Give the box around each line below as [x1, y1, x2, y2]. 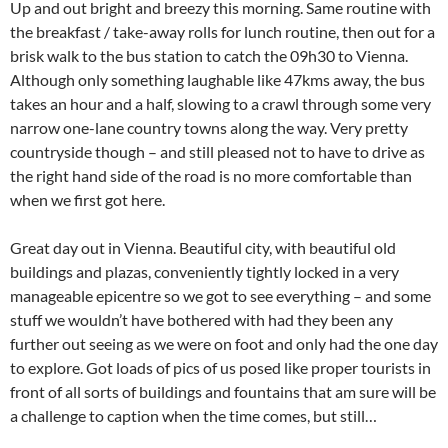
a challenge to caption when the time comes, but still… [10, 406, 377, 425]
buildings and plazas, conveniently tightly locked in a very [10, 262, 399, 281]
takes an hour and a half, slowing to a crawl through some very [10, 94, 431, 113]
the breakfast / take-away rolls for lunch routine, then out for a [10, 22, 435, 41]
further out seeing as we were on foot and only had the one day [10, 334, 438, 353]
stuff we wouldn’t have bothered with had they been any [10, 310, 393, 329]
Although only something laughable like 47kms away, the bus [10, 70, 425, 89]
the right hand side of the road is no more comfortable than [10, 166, 412, 185]
